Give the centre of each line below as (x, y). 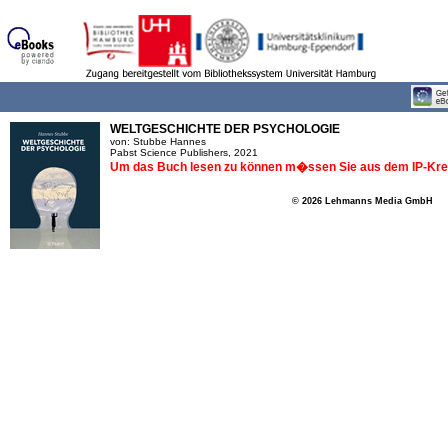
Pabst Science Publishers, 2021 (184, 152)
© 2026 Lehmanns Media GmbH (362, 201)
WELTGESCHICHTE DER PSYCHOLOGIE (225, 129)
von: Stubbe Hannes (158, 141)
